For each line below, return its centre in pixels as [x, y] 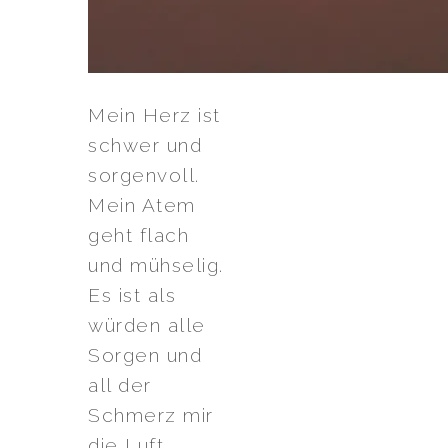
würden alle [147, 325]
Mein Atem [142, 205]
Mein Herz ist [154, 115]
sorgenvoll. [144, 175]
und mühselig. [156, 265]
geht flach [138, 235]
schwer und [145, 145]
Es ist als [132, 295]
